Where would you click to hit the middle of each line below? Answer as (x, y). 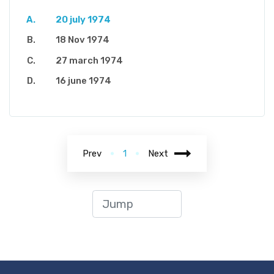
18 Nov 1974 (83, 40)
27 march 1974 (89, 60)
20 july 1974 (83, 19)
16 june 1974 (83, 81)
